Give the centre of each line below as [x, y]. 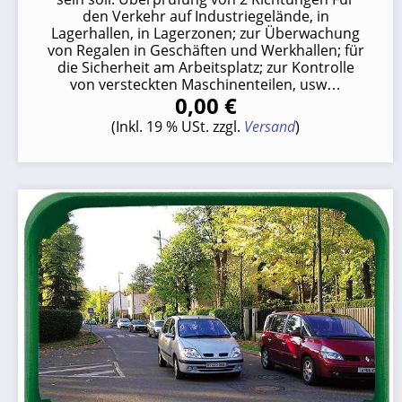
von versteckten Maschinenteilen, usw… [205, 84]
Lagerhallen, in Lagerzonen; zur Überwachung [205, 33]
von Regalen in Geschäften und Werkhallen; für [205, 50]
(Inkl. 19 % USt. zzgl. [178, 126]
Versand [270, 126]
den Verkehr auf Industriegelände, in [205, 16]
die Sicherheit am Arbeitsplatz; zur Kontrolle [205, 67]
